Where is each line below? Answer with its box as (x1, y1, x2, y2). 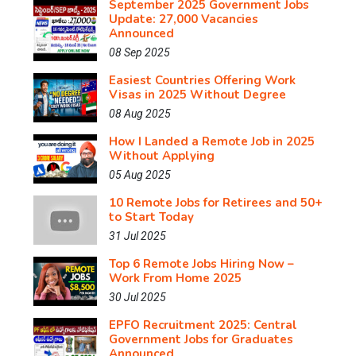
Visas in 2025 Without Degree (109, 87, 286, 103)
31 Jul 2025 (109, 230, 166, 243)
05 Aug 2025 (109, 168, 171, 182)
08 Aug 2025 (109, 107, 171, 121)
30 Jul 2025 (109, 291, 166, 304)
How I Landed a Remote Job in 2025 (109, 133, 315, 150)
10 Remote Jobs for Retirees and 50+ (109, 195, 323, 211)
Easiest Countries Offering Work (109, 72, 296, 89)
